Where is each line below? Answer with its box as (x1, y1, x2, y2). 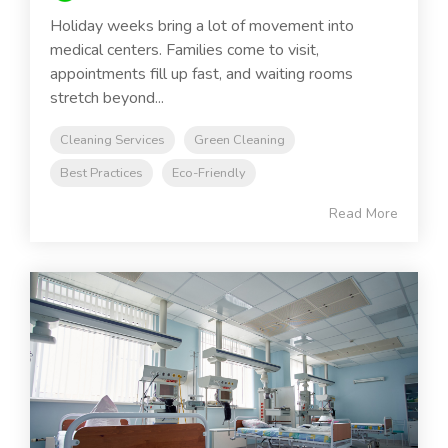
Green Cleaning (194, 131, 285, 150)
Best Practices (60, 164, 143, 183)
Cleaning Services (60, 131, 165, 150)
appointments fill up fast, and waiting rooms (50, 63, 353, 86)
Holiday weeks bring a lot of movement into (50, 15, 354, 38)
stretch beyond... (50, 87, 164, 110)
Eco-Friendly (172, 164, 246, 183)
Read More (329, 204, 398, 224)
